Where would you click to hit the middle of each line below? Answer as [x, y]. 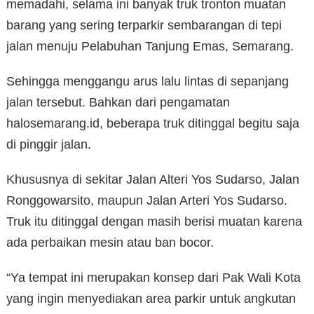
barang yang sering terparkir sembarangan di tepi [144, 25]
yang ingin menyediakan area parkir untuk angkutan [151, 298]
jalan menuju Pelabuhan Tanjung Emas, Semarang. [150, 46]
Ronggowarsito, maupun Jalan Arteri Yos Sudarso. [147, 200]
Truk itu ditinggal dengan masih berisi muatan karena [154, 221]
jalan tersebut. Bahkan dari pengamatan [118, 102]
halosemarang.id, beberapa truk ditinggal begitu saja [153, 123]
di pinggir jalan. [49, 144]
